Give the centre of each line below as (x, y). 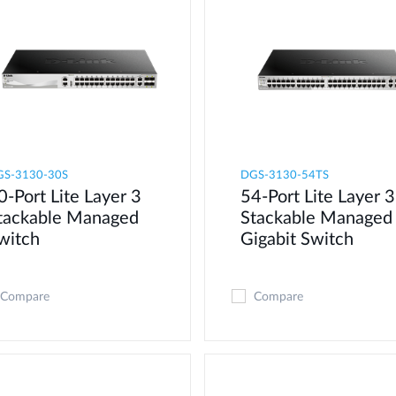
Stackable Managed (316, 218)
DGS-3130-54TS (284, 175)
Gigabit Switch (297, 239)
